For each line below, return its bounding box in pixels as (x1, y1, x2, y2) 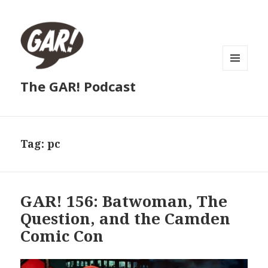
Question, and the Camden (20, 208, 231, 230)
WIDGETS (223, 90, 258, 100)
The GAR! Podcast (20, 77, 136, 96)
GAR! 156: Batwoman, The (20, 190, 228, 212)
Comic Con (20, 225, 104, 247)
